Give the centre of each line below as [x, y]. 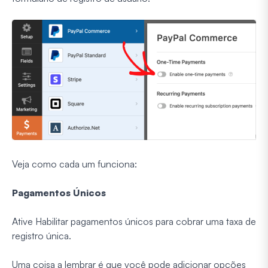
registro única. [42, 236]
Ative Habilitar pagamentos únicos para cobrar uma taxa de [134, 222]
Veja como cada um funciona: [74, 164]
